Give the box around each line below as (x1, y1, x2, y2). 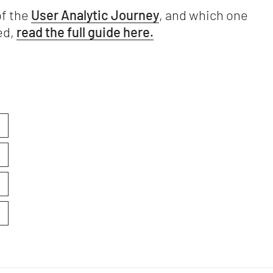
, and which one (159, 6, 248, 23)
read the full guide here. (16, 23, 154, 40)
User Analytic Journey (31, 6, 159, 23)
